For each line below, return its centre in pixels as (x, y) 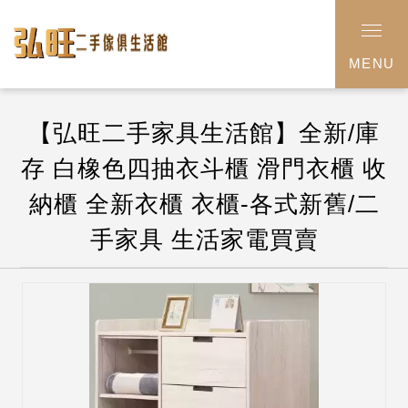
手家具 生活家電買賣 (204, 240)
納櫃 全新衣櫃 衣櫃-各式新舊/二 (204, 204)
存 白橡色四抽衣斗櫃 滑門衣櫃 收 (204, 169)
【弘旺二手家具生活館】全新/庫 (204, 133)
